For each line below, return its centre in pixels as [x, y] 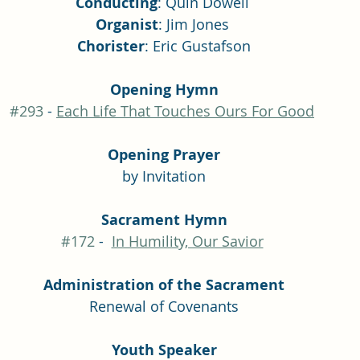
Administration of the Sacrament [164, 285]
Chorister [111, 47]
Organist [127, 25]
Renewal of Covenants [164, 307]
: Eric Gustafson [198, 46]
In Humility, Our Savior [187, 241]
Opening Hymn [164, 90]
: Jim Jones [195, 25]
